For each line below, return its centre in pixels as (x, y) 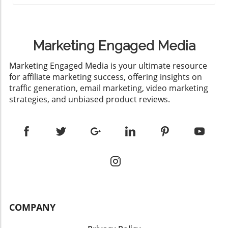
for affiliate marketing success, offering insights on (106, 77)
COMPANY (32, 207)
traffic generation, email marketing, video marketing (109, 88)
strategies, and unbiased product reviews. (90, 99)
